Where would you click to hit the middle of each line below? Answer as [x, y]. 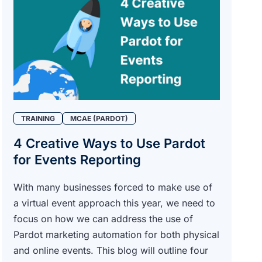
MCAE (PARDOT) [99, 118]
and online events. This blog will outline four [111, 250]
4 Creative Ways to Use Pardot [109, 143]
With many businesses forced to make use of [113, 187]
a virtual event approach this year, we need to [114, 203]
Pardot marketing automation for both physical [116, 234]
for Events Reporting [77, 159]
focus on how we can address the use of [103, 218]
